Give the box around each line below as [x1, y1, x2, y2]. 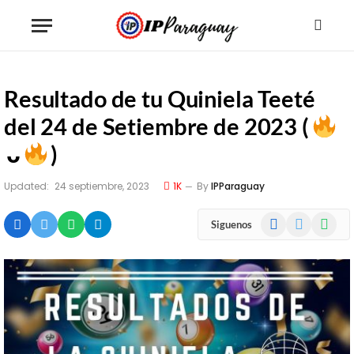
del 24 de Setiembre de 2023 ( [4, 112, 311, 140]
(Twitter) [285, 229, 327, 243]
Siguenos [211, 217, 252, 231]
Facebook [260, 213, 307, 226]
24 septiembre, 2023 [55, 179, 149, 193]
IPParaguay [211, 179, 265, 193]
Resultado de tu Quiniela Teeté [4, 85, 315, 112]
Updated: [4, 179, 49, 193]
